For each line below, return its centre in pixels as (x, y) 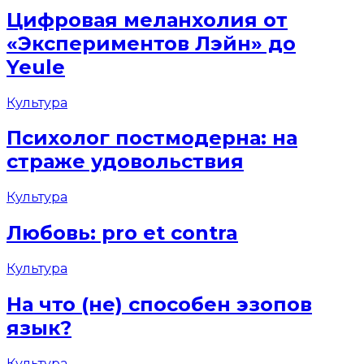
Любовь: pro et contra (122, 233)
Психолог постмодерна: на (152, 138)
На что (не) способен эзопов (159, 305)
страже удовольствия (125, 162)
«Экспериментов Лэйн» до (151, 43)
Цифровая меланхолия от (147, 19)
